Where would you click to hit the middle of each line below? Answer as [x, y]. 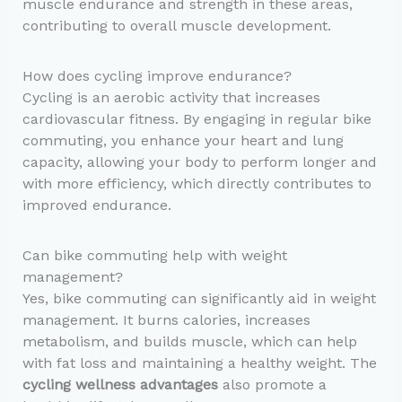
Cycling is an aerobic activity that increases [171, 97]
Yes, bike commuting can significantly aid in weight [199, 299]
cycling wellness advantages [120, 385]
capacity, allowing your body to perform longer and [199, 162]
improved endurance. [96, 205]
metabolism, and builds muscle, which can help [189, 342]
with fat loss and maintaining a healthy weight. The [199, 363]
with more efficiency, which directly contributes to [197, 183]
